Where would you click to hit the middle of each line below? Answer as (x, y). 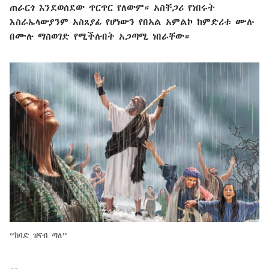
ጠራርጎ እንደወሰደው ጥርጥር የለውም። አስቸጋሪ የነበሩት (112, 7)
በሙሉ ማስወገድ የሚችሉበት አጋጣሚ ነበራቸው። (100, 36)
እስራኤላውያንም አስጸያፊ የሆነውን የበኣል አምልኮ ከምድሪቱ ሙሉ (132, 21)
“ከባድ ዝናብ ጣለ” (38, 235)
